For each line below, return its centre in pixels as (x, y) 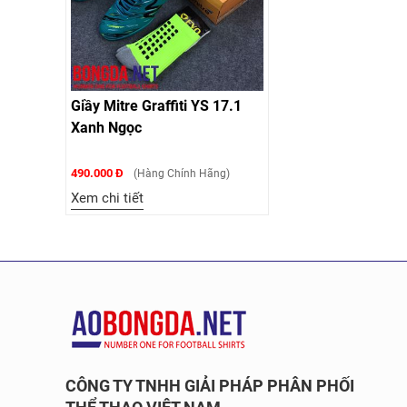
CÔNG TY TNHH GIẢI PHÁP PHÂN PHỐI (210, 386)
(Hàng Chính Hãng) (180, 174)
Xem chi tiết (107, 198)
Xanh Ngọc (106, 128)
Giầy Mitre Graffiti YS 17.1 (156, 106)
